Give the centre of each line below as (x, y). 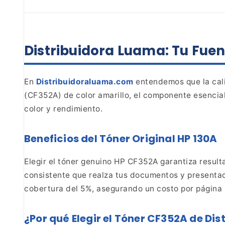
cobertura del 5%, (59, 188)
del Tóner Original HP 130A (148, 139)
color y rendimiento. (63, 109)
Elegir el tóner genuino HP (75, 161)
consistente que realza (69, 175)
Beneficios (51, 139)
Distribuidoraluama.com (85, 82)
